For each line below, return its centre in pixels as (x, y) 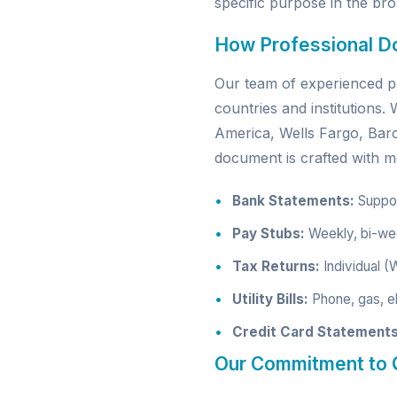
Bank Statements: (293, 201)
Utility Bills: (270, 299)
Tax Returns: (276, 266)
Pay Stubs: (269, 234)
